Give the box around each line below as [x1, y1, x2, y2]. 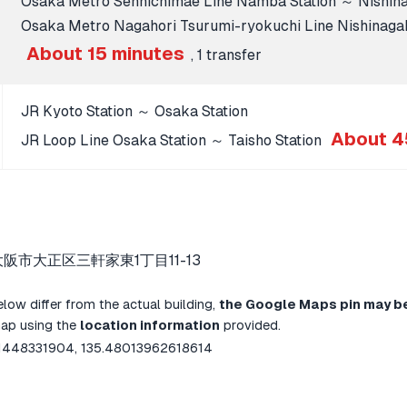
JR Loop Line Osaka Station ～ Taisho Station [21, 131, 325, 149]
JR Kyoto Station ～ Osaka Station [21, 102, 248, 120]
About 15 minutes [26, 43, 185, 64]
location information [79, 317, 220, 333]
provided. [219, 317, 281, 333]
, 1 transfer [190, 45, 262, 64]
